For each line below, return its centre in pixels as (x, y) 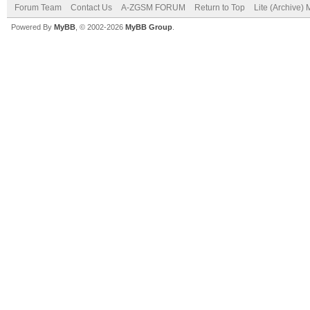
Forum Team (38, 8)
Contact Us (91, 8)
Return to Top (220, 8)
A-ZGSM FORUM (153, 8)
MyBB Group (149, 27)
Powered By (33, 27)
